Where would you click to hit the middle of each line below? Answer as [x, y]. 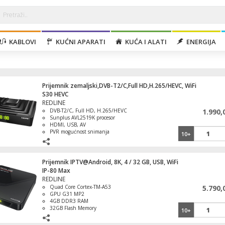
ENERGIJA [200, 42]
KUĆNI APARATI [79, 42]
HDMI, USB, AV [68, 125]
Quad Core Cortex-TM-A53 [81, 187]
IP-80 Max [56, 171]
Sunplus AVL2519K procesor [83, 118]
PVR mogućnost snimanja [80, 132]
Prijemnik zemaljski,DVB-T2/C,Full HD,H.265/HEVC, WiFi [119, 86]
